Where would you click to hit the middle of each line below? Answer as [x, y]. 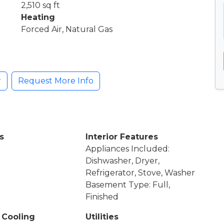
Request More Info [56, 80]
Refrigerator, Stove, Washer [140, 172]
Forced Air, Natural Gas [67, 29]
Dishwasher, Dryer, [123, 160]
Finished [102, 196]
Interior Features [122, 136]
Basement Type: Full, [128, 184]
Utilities [102, 216]
